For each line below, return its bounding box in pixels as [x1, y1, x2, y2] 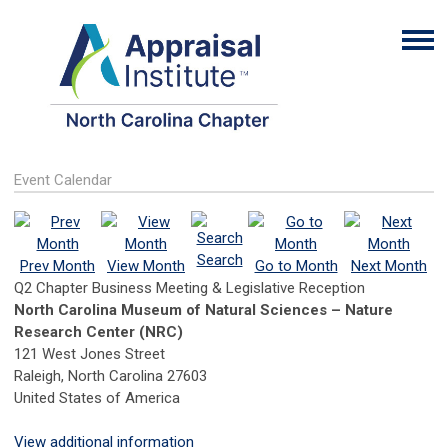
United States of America [14, 389, 180, 408]
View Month [107, 257, 185, 276]
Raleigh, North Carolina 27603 [14, 367, 207, 386]
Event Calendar [14, 171, 112, 190]
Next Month [351, 257, 427, 276]
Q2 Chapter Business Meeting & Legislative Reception [14, 279, 365, 298]
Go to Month [254, 257, 338, 276]
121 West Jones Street [14, 345, 165, 364]
